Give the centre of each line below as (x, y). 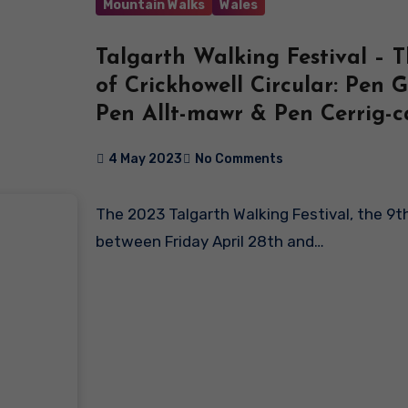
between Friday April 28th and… (210, 241)
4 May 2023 (146, 158)
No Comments (240, 158)
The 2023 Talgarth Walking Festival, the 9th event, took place (101, 214)
